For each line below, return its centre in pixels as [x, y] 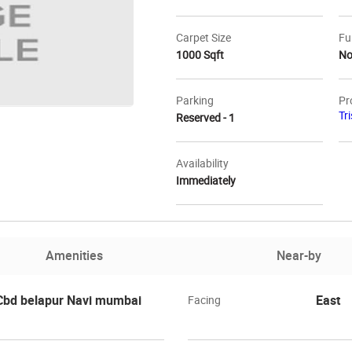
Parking [195, 100]
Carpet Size [203, 37]
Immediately [206, 180]
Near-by [299, 255]
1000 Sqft [200, 55]
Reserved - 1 [205, 117]
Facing [204, 300]
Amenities [74, 255]
